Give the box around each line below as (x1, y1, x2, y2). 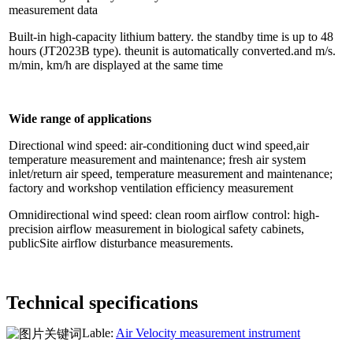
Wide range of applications (9, 111, 151, 125)
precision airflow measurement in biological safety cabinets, (9, 221, 304, 236)
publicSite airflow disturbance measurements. (9, 236, 233, 250)
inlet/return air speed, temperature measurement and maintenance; (9, 166, 333, 180)
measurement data (9, 2, 98, 17)
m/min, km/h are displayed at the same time (9, 58, 223, 72)
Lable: (82, 325, 113, 340)
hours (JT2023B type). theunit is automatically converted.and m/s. (9, 43, 336, 58)
